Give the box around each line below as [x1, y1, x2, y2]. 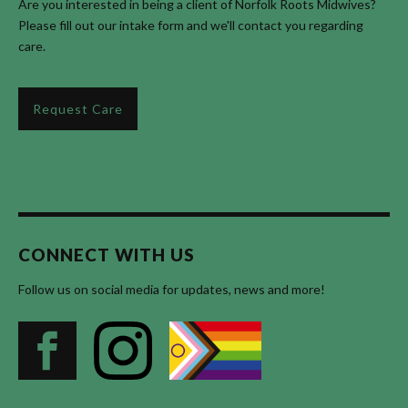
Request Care [33, 100, 123, 117]
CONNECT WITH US [18, 243, 195, 265]
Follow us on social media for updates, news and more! [18, 280, 325, 297]
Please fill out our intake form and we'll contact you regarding [18, 16, 363, 33]
